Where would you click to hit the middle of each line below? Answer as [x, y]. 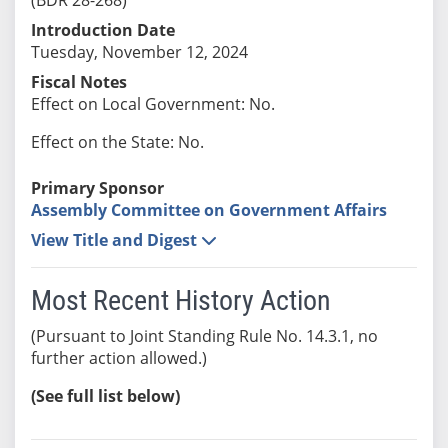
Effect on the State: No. [117, 141]
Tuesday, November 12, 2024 [139, 51]
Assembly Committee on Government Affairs [208, 209]
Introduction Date [102, 29]
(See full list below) [105, 395]
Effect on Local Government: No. [152, 103]
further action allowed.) [118, 357]
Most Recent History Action [180, 300]
